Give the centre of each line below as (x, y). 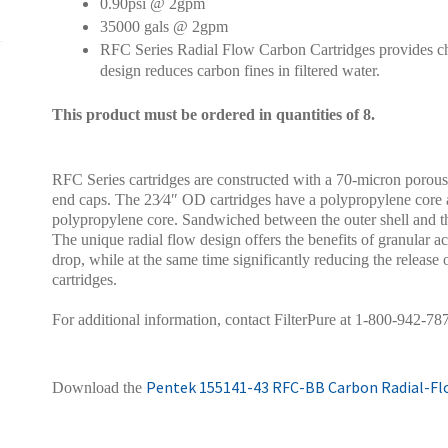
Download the (98, 388)
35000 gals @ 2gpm (163, 26)
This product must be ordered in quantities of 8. (213, 115)
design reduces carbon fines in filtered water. (239, 71)
